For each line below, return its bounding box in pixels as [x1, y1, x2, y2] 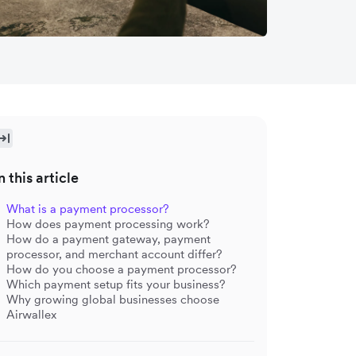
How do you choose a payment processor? [6, 261, 237, 277]
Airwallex [6, 306, 56, 322]
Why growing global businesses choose [6, 291, 219, 307]
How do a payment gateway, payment [6, 230, 211, 246]
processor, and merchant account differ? [6, 246, 222, 261]
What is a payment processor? [6, 200, 169, 216]
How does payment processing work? [6, 215, 210, 231]
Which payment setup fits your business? [6, 276, 226, 292]
